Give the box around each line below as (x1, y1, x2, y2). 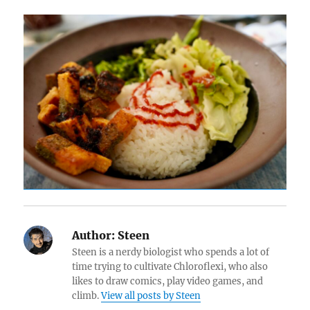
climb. (72, 290, 102, 302)
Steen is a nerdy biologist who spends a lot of (72, 246, 270, 259)
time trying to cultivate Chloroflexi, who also (72, 261, 268, 273)
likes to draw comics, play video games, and (72, 275, 264, 288)
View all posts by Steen (101, 290, 201, 302)
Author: (72, 228, 116, 243)
